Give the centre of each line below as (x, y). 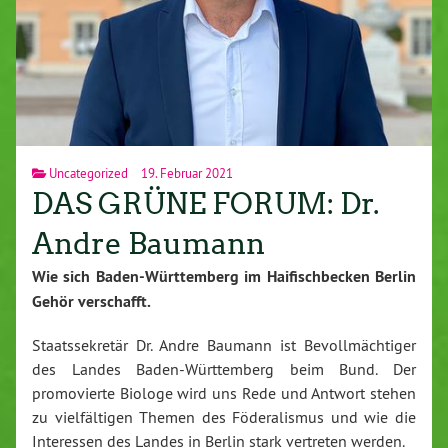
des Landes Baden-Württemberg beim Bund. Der (224, 368)
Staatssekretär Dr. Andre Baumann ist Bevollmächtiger (224, 344)
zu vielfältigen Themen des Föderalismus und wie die (224, 416)
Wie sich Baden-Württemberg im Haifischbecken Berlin (224, 276)
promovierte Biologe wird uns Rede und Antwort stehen (224, 392)
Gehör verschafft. (91, 301)
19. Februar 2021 (185, 172)
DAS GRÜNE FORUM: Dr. (205, 203)
